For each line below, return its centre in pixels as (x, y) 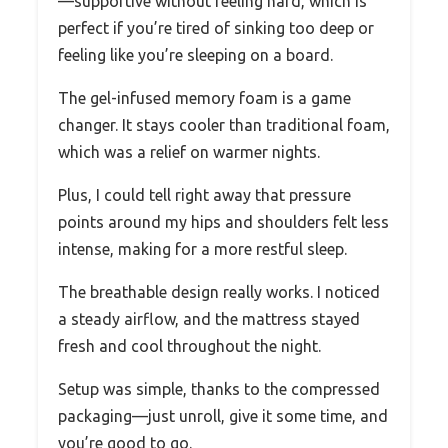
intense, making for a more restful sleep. (202, 249)
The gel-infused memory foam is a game (204, 98)
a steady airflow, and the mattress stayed (209, 319)
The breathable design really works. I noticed (219, 292)
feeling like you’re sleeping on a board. (195, 55)
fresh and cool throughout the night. (189, 346)
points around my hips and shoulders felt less (223, 222)
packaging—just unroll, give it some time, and (223, 416)
